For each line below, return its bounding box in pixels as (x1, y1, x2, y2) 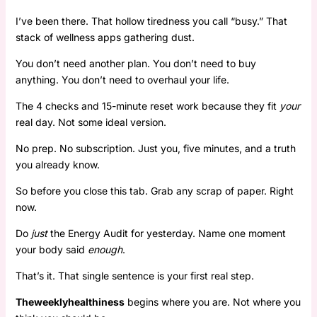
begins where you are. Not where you (124, 295, 301, 308)
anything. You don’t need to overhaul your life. (15, 73, 229, 86)
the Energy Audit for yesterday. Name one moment (47, 226, 286, 239)
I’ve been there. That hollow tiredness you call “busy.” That (15, 14, 287, 27)
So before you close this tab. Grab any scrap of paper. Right (15, 184, 294, 197)
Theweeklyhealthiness (15, 295, 125, 308)
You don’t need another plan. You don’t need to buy (15, 57, 256, 69)
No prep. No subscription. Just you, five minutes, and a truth (15, 142, 296, 154)
